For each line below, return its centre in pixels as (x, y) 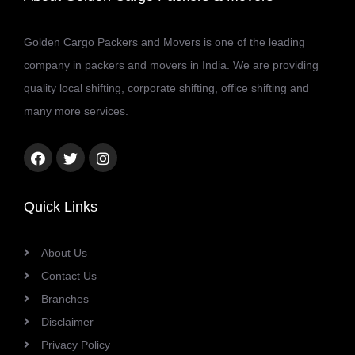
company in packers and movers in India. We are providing (171, 65)
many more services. (76, 111)
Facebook (61, 157)
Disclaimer (67, 322)
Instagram (128, 157)
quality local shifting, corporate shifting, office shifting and (166, 88)
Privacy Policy (76, 345)
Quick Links (61, 207)
